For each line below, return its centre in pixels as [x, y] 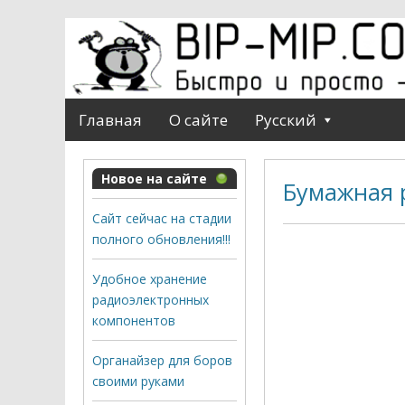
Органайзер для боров [162, 360]
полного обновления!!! [161, 239]
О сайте [198, 119]
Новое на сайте [154, 178]
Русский [286, 119]
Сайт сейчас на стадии [162, 218]
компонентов [134, 320]
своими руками [138, 381]
